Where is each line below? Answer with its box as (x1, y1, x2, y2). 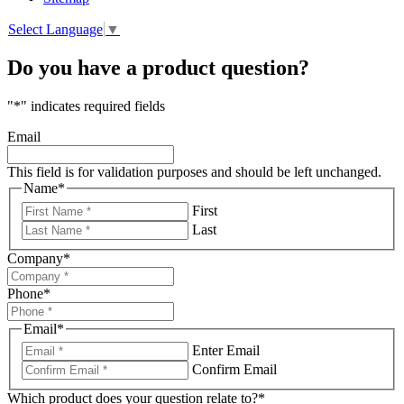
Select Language (8, 22, 103, 38)
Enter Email (192, 343, 260, 359)
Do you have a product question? (7, 56, 309, 80)
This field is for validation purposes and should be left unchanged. (7, 164, 381, 180)
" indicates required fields (21, 98, 165, 115)
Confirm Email (192, 362, 277, 378)
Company (7, 250, 63, 266)
